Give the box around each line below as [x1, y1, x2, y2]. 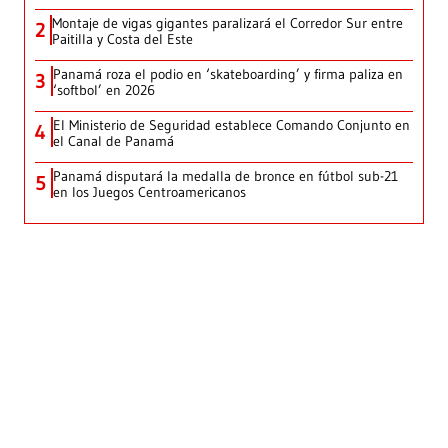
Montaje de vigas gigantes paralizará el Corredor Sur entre [52, 14, 403, 33]
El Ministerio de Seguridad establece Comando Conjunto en [53, 116, 410, 135]
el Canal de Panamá [53, 132, 174, 151]
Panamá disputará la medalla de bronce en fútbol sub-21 [53, 167, 398, 186]
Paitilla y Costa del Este [52, 30, 193, 49]
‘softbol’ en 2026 [53, 81, 155, 100]
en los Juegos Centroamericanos [53, 183, 246, 202]
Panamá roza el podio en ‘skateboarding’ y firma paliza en [53, 65, 403, 84]
